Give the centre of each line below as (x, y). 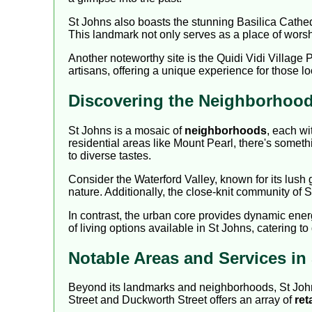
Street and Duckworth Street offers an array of (181, 300)
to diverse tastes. (110, 155)
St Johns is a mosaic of (126, 130)
